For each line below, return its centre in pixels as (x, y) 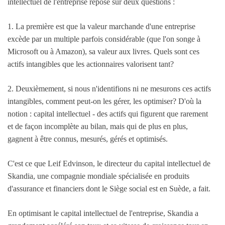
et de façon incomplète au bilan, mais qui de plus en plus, (98, 127)
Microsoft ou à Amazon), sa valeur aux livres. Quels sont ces (103, 52)
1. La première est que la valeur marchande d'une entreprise (101, 27)
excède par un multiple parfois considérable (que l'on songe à (104, 39)
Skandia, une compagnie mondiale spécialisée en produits (98, 176)
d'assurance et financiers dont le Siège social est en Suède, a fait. (109, 189)
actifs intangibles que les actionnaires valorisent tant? (91, 64)
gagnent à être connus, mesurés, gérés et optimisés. (88, 139)
